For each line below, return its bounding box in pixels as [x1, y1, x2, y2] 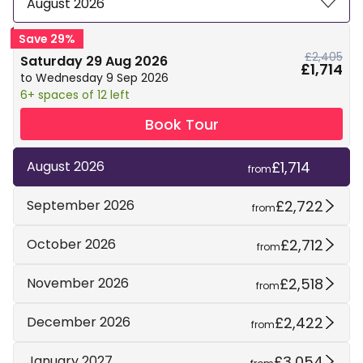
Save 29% [19, 31, 75, 48]
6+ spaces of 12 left [20, 87, 130, 104]
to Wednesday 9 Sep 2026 [20, 70, 169, 87]
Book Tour [144, 113, 219, 135]
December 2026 [27, 313, 130, 332]
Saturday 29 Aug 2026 [20, 52, 168, 71]
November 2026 [27, 274, 129, 293]
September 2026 [27, 196, 135, 216]
